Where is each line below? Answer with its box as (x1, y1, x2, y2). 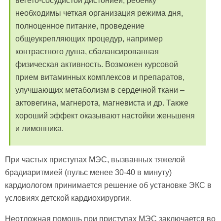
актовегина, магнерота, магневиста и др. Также (15, 98, 188, 107)
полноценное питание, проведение (15, 21, 145, 30)
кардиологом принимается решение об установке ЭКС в (5, 181, 212, 189)
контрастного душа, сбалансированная (15, 47, 159, 56)
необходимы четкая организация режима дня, (15, 8, 183, 17)
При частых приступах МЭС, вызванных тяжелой (5, 155, 185, 164)
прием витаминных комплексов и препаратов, (15, 73, 184, 81)
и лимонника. (15, 124, 64, 133)
